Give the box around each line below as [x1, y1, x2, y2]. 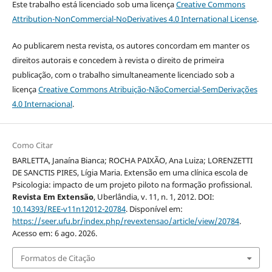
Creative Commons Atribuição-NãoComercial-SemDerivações [38, 84, 257, 95]
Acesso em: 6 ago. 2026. [12, 228, 97, 239]
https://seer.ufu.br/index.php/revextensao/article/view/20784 [12, 216, 239, 227]
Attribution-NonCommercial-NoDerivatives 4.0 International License [12, 13, 257, 25]
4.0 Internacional [12, 98, 72, 110]
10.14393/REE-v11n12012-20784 [12, 203, 126, 215]
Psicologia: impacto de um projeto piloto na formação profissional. [12, 179, 252, 191]
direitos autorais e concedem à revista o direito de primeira [12, 55, 224, 66]
